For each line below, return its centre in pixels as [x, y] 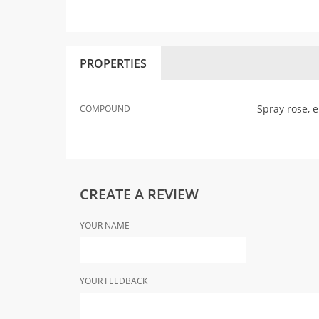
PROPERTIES [113, 63]
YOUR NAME [105, 225]
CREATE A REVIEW [139, 194]
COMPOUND [105, 109]
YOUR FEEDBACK [114, 281]
